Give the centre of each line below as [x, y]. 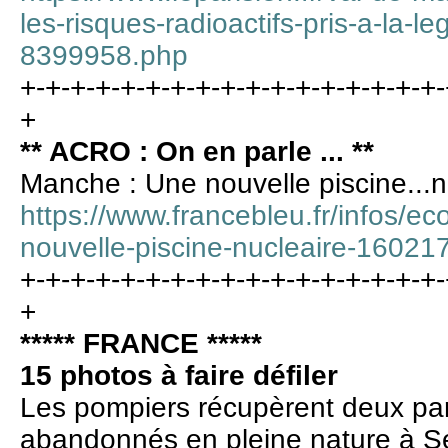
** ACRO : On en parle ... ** [197, 152]
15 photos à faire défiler [179, 376]
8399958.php [104, 56]
